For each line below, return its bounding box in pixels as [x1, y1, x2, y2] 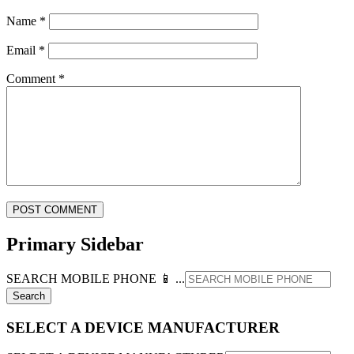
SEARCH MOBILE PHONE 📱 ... [6, 271, 185, 285]
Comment [6, 72, 58, 86]
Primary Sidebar [6, 234, 144, 255]
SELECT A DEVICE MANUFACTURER [6, 318, 280, 336]
